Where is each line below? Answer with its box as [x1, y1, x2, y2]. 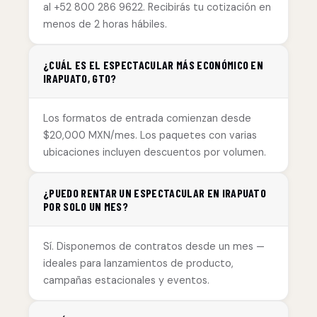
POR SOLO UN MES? [43, 200, 129, 214]
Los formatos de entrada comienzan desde [43, 112, 251, 125]
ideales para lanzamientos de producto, [43, 257, 234, 270]
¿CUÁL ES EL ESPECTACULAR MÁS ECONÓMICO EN [43, 58, 264, 72]
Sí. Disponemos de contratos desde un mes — [43, 240, 265, 253]
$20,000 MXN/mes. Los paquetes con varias [43, 129, 257, 142]
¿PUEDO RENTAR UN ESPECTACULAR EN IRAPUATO [43, 186, 267, 200]
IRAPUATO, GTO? [43, 71, 117, 86]
